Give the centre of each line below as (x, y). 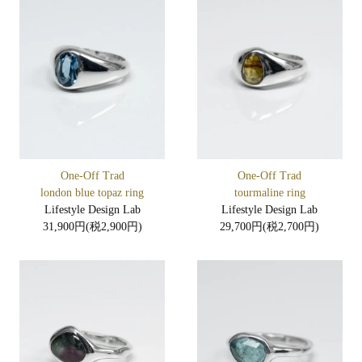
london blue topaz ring (93, 193)
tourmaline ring (269, 193)
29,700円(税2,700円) (270, 227)
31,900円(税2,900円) (92, 227)
